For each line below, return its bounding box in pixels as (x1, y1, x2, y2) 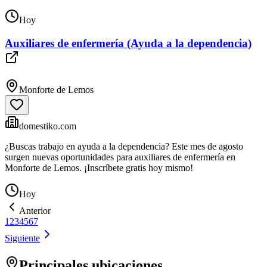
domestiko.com (19, 120, 76, 131)
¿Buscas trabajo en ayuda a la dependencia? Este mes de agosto (5, 141, 243, 151)
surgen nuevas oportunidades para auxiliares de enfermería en (5, 151, 235, 162)
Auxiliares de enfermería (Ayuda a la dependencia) (5, 36, 252, 49)
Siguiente (5, 232, 40, 243)
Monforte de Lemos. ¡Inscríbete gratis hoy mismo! (5, 162, 193, 173)
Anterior (19, 205, 51, 216)
